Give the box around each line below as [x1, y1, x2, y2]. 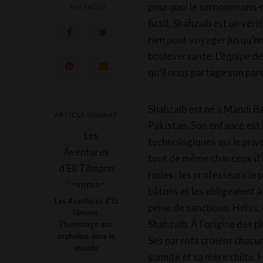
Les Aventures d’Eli [54, 196, 119, 206]
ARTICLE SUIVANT [55, 111, 118, 119]
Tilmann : [71, 208, 102, 218]
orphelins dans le [58, 231, 115, 241]
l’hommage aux [60, 220, 113, 230]
